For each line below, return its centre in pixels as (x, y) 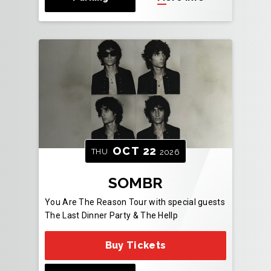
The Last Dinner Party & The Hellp (111, 215)
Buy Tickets (135, 245)
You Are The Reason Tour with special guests (135, 202)
